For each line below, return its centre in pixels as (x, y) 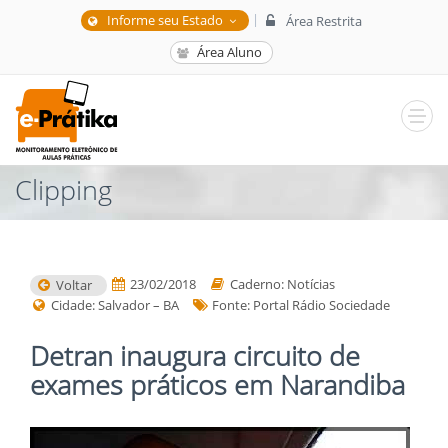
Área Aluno (227, 52)
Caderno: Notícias (280, 284)
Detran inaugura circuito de (195, 356)
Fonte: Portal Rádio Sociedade (299, 305)
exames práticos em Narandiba (217, 385)
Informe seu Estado (164, 20)
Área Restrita (322, 20)
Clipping (63, 189)
